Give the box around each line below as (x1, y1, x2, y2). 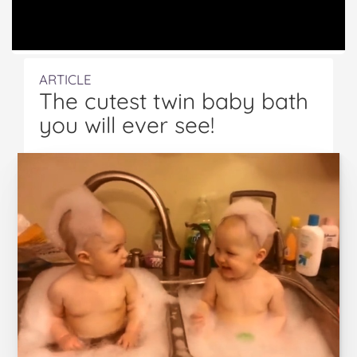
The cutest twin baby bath (39, 87, 308, 115)
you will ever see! (39, 111, 214, 139)
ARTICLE (39, 71, 92, 88)
